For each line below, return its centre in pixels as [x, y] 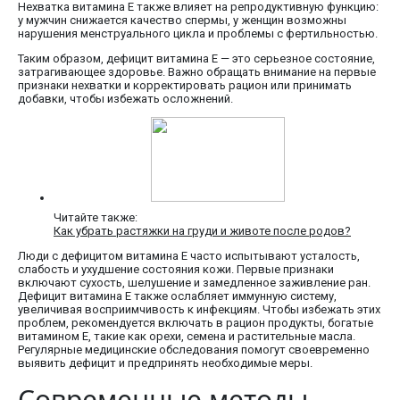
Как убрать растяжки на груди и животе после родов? [202, 230]
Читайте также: [96, 217]
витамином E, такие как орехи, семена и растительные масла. [187, 336]
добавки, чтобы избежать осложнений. [125, 98]
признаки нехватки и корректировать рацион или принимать [185, 85]
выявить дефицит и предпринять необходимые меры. [165, 362]
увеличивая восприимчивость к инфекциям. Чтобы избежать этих [199, 309]
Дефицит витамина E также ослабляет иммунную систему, [177, 296]
